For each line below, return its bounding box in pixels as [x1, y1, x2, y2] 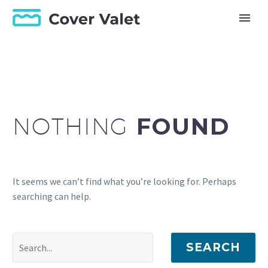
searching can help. [13, 190, 91, 203]
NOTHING [13, 112, 129, 140]
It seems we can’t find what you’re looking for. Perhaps [13, 175, 236, 188]
